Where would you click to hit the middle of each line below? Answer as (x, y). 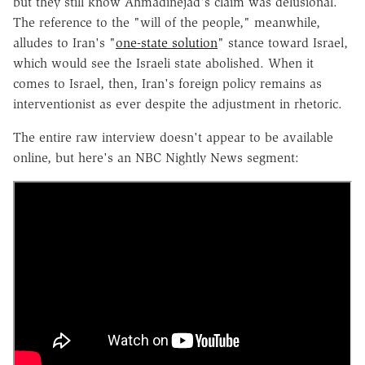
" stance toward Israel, (283, 42)
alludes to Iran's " (64, 42)
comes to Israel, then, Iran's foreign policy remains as (167, 83)
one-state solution (167, 42)
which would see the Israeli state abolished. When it (163, 63)
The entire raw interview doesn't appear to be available (173, 137)
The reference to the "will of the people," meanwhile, (167, 22)
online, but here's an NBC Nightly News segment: (156, 157)
